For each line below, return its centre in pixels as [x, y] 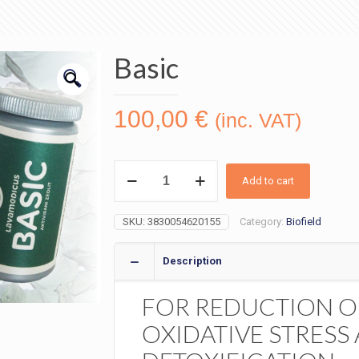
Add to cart [268, 181]
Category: [263, 222]
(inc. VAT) [258, 120]
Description [193, 261]
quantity [132, 181]
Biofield [304, 222]
